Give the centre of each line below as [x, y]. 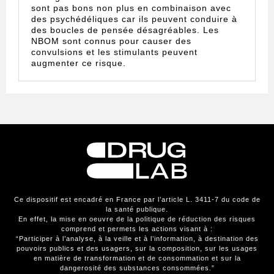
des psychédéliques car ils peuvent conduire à [134, 19]
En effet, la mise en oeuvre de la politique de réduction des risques [137, 219]
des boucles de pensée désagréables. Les [125, 30]
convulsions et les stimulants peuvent [114, 52]
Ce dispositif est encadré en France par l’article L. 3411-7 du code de [137, 200]
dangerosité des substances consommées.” [137, 268]
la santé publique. [137, 209]
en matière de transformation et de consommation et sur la [137, 258]
